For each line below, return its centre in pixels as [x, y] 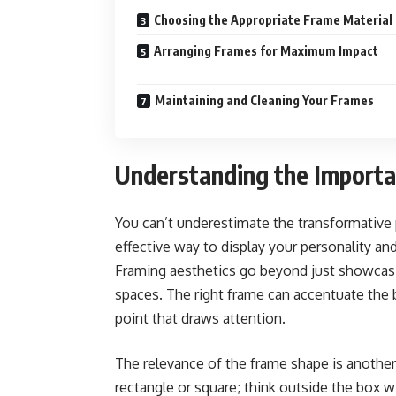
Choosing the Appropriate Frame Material [273, 20]
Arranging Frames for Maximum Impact [266, 51]
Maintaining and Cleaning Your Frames [264, 101]
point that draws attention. [200, 319]
